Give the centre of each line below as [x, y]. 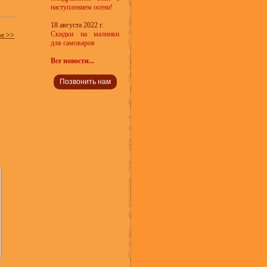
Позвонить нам [85, 82]
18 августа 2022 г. [77, 25]
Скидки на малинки [85, 34]
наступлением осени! [82, 7]
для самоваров [73, 43]
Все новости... [72, 61]
